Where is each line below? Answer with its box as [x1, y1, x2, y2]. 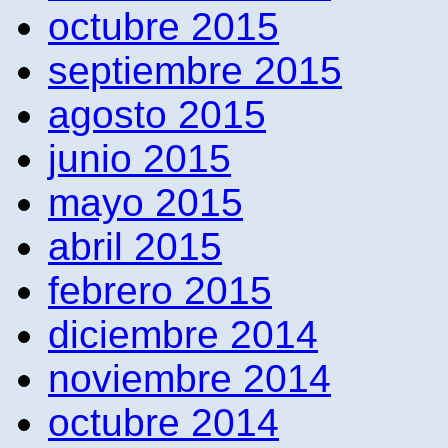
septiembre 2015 [48, 48, 342, 92]
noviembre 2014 [48, 356, 331, 400]
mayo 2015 [48, 180, 243, 224]
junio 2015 [48, 136, 231, 180]
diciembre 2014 [48, 312, 318, 356]
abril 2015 [48, 224, 222, 268]
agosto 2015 [48, 92, 266, 136]
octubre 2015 [48, 4, 279, 48]
